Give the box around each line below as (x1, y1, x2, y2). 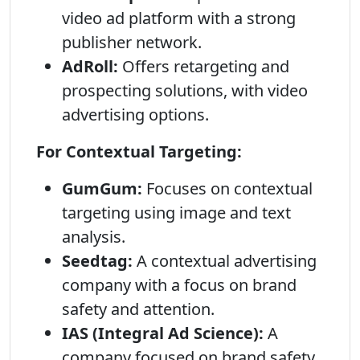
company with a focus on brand (62, 274, 297, 296)
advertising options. (62, 104, 209, 125)
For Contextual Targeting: (36, 141, 242, 162)
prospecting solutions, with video (62, 80, 308, 101)
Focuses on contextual (142, 178, 313, 199)
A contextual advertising (133, 250, 317, 272)
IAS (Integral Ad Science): (62, 322, 264, 344)
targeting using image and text (62, 202, 291, 223)
